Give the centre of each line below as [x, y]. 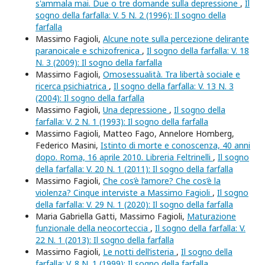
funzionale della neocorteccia [93, 228]
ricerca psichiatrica [72, 86]
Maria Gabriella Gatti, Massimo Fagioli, [111, 216]
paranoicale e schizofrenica [89, 51]
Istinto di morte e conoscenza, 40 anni [175, 145]
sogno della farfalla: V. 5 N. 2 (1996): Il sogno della [131, 15]
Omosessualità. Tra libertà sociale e [172, 74]
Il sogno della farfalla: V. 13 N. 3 [174, 86]
